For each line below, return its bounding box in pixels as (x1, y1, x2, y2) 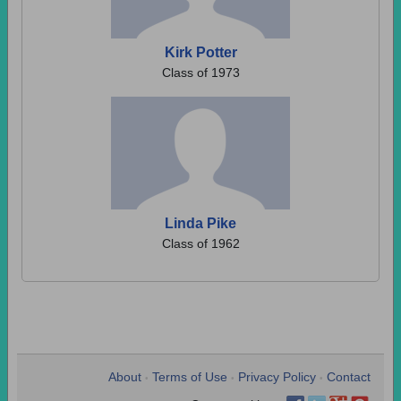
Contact (327, 370, 371, 384)
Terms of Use (152, 370, 227, 384)
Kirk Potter (164, 45, 237, 60)
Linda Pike (165, 216, 236, 231)
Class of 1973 (161, 65, 240, 80)
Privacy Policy (238, 370, 316, 384)
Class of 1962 (161, 236, 240, 251)
